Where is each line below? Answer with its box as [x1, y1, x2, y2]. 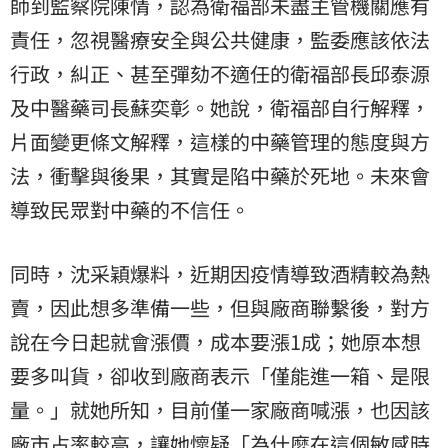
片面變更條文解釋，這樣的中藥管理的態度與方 [10, 126, 430, 156]
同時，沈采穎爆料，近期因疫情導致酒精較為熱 [10, 258, 430, 288]
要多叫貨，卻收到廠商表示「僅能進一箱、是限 [10, 360, 430, 390]
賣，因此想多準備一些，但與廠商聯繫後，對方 [10, 292, 430, 322]
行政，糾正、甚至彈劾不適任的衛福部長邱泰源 [10, 58, 430, 88]
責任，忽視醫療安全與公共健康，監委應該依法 [10, 24, 430, 54]
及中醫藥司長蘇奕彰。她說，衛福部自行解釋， [10, 92, 430, 122]
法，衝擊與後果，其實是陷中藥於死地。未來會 [10, 160, 430, 190]
